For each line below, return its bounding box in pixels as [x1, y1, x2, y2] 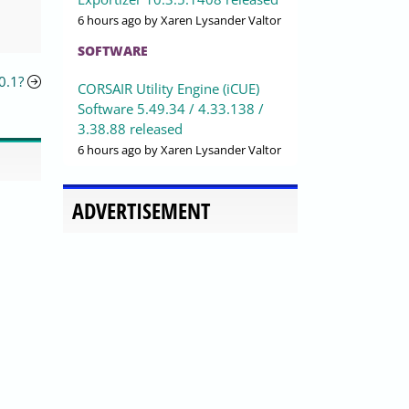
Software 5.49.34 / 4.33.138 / [78, 100, 264, 119]
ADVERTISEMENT [72, 195, 210, 226]
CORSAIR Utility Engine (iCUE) [78, 79, 259, 99]
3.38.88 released [78, 120, 183, 139]
